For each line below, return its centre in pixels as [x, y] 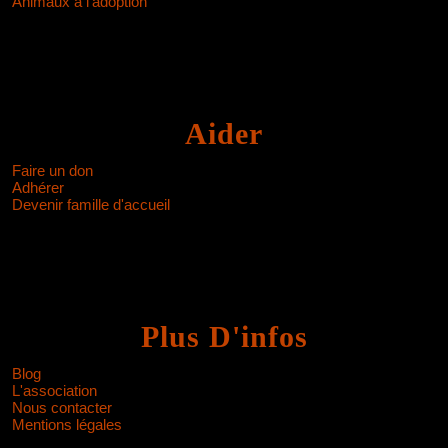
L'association [54, 390]
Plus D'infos [224, 336]
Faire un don [52, 170]
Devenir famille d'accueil [91, 204]
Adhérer [38, 187]
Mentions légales [67, 424]
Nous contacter [62, 407]
